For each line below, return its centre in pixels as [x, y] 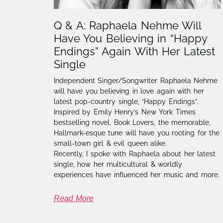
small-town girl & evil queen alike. [110, 144]
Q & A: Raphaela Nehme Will [127, 26]
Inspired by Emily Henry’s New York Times [124, 112]
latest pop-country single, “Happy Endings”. [126, 102]
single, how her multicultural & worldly [118, 165]
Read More [74, 199]
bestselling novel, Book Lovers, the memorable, [132, 123]
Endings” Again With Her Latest [134, 52]
